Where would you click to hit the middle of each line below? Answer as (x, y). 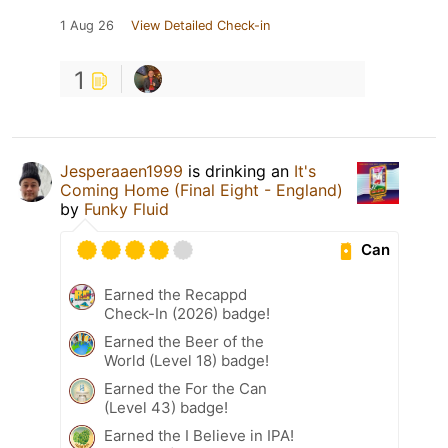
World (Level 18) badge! (186, 360)
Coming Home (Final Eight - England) (201, 189)
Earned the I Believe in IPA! (199, 435)
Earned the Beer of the (184, 341)
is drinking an (238, 170)
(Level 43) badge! (166, 407)
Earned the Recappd (175, 294)
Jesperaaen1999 (121, 170)
